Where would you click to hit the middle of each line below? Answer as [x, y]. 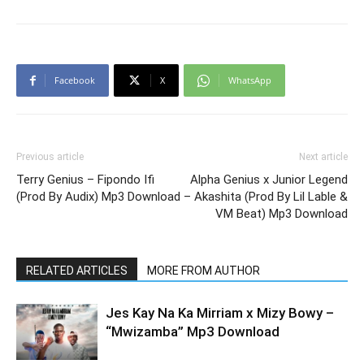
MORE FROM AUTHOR [204, 271]
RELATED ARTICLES [77, 271]
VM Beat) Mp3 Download [282, 214]
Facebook [75, 80]
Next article [323, 157]
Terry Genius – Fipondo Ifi [85, 180]
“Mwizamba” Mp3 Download [193, 331]
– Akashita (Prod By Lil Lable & [266, 197]
